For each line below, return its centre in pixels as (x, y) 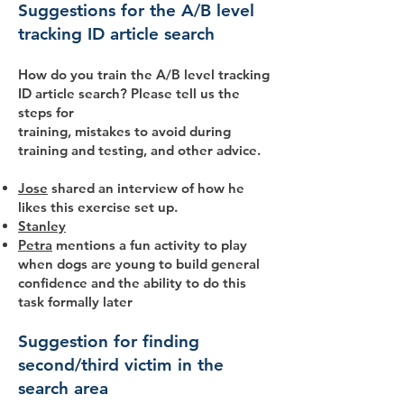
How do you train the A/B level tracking (144, 74)
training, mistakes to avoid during (124, 131)
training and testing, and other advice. (139, 150)
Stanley (42, 226)
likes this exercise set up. (98, 207)
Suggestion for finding (109, 341)
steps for (46, 112)
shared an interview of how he (146, 188)
